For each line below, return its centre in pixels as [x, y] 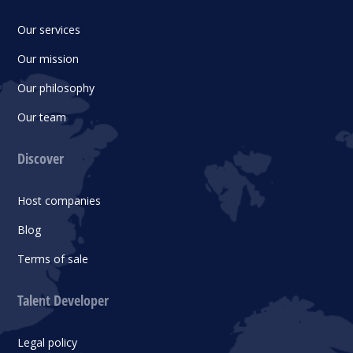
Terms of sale [53, 258]
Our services [49, 29]
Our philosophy [56, 87]
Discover [41, 158]
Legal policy [48, 342]
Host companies [59, 200]
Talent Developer [63, 300]
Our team [42, 117]
